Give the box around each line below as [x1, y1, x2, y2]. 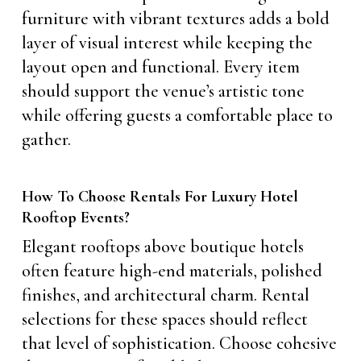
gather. [21, 128, 71, 150]
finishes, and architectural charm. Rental [21, 284, 309, 305]
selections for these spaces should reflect [21, 308, 308, 330]
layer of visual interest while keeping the [21, 31, 313, 53]
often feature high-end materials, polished [21, 259, 322, 281]
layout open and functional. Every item [21, 56, 300, 77]
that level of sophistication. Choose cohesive [21, 332, 337, 354]
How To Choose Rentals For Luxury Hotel [21, 186, 298, 206]
